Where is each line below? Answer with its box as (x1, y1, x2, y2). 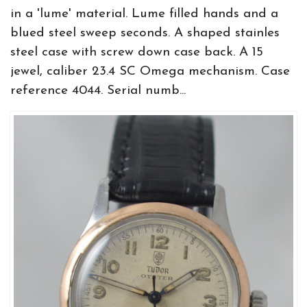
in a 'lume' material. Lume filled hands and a (10, 8, 278, 21)
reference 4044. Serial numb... (10, 84, 186, 97)
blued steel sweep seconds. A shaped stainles (10, 27, 280, 40)
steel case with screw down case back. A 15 (10, 46, 263, 59)
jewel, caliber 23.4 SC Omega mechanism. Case (10, 65, 290, 78)
